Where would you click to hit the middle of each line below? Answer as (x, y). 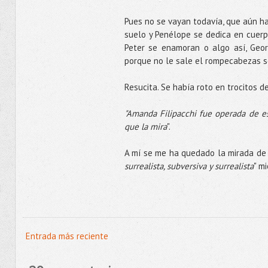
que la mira (145, 127)
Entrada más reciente (67, 236)
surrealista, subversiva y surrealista (189, 166)
